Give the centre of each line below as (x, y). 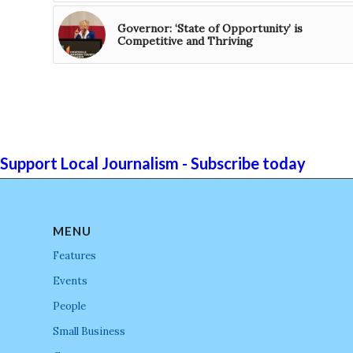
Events (70, 281)
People (69, 307)
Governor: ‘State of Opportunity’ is (210, 29)
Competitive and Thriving (185, 41)
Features (74, 256)
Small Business (89, 332)
